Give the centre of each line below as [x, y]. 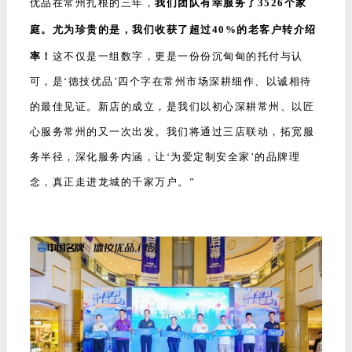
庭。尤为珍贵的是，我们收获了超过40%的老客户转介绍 [173, 30]
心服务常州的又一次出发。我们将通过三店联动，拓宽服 [172, 132]
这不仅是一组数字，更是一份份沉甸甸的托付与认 [178, 57]
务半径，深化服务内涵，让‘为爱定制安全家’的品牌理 [165, 157]
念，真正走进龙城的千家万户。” [112, 182]
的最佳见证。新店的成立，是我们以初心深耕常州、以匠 [172, 107]
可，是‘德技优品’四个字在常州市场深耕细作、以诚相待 [170, 82]
